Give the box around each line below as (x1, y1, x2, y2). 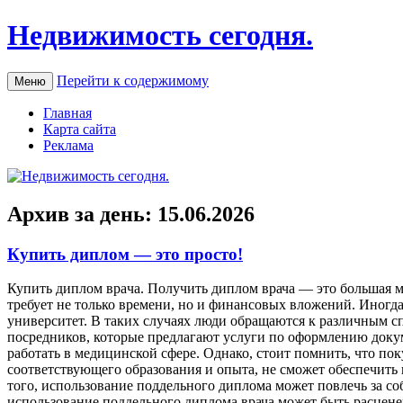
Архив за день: (7, 201, 157, 226)
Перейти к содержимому (57, 72, 209, 88)
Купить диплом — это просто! (7, 244, 243, 264)
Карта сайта (43, 121, 116, 137)
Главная (43, 104, 92, 121)
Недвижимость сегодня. (7, 19, 313, 52)
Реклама (43, 137, 94, 153)
